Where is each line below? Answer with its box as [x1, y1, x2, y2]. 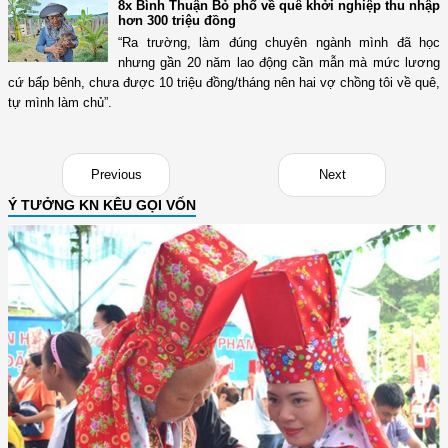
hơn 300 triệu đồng [118, 13, 236, 29]
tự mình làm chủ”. [8, 95, 112, 111]
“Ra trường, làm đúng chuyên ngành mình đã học [118, 35, 440, 51]
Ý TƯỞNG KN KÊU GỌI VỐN [8, 197, 196, 214]
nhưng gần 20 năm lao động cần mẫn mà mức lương [118, 55, 440, 71]
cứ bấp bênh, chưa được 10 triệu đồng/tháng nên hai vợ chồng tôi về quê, [8, 75, 440, 91]
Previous [90, 167, 142, 183]
